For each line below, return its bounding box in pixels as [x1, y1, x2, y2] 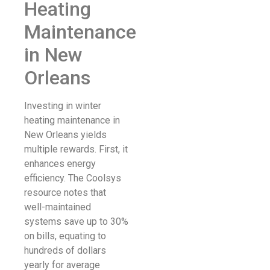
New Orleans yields [24, 129, 107, 141]
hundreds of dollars [24, 245, 106, 257]
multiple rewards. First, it [24, 143, 128, 155]
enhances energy [24, 158, 96, 170]
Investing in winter [24, 100, 101, 112]
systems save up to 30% [24, 216, 128, 228]
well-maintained [24, 201, 91, 213]
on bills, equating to [24, 230, 106, 242]
